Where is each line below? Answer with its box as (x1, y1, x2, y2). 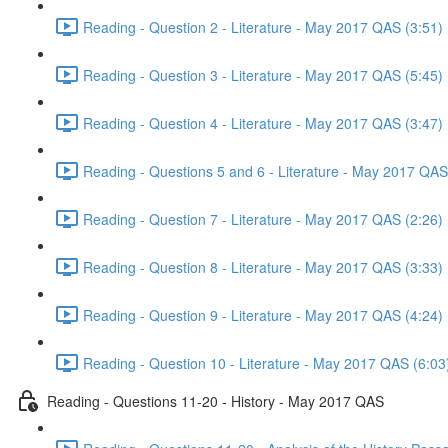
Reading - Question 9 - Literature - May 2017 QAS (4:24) (83, 304, 443, 325)
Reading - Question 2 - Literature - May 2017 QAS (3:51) (83, 16, 443, 37)
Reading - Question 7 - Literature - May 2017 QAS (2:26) (83, 208, 443, 229)
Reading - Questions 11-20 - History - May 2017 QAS (47, 390, 384, 411)
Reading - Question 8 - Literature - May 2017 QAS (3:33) (83, 256, 443, 277)
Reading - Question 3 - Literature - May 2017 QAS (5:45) (83, 64, 443, 85)
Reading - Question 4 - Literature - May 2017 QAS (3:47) (83, 112, 443, 133)
